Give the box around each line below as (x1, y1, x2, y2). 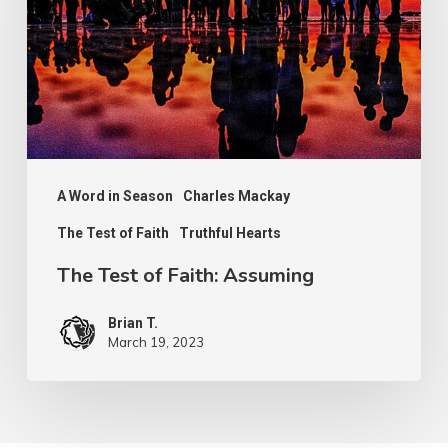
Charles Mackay (182, 188, 290, 205)
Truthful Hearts (178, 225, 281, 242)
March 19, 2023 (107, 334, 204, 351)
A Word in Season (56, 188, 173, 205)
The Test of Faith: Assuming (56, 262, 314, 290)
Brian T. (107, 315, 158, 332)
